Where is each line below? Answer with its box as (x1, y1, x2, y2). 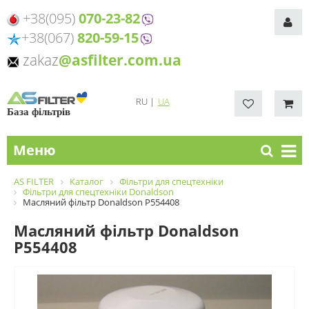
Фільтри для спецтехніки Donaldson (23, 186, 174, 199)
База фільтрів (7, 106, 70, 118)
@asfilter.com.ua (59, 50, 181, 70)
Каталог (70, 175, 103, 188)
